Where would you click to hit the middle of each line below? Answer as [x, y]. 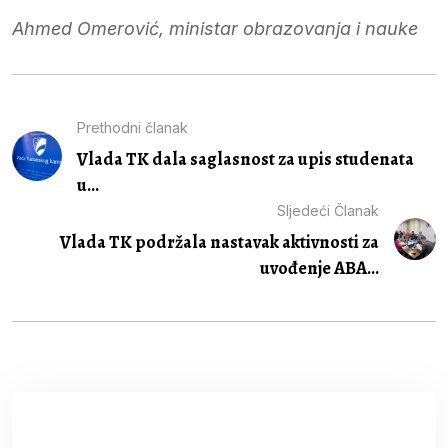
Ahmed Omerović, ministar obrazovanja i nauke [215, 28]
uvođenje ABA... [320, 267]
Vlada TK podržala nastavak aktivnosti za [220, 241]
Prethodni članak [132, 127]
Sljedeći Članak [328, 210]
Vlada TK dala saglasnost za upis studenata [245, 158]
